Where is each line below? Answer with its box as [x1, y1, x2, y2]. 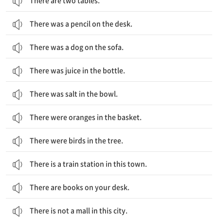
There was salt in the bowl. [30, 89, 118, 98]
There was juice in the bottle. [30, 65, 125, 75]
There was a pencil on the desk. [30, 18, 132, 28]
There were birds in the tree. [30, 135, 123, 145]
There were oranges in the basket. [30, 112, 142, 122]
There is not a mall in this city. [30, 205, 127, 215]
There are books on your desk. [30, 182, 129, 192]
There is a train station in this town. [30, 159, 147, 168]
